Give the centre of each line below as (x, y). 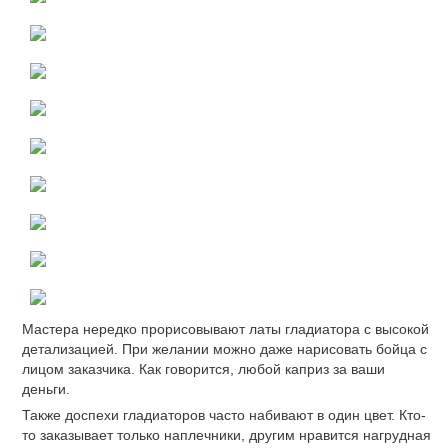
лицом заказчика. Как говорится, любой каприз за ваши (203, 368)
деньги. (46, 388)
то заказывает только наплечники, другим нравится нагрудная (226, 434)
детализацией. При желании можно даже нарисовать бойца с (224, 348)
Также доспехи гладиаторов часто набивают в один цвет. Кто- (224, 414)
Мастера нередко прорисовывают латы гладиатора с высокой (225, 328)
